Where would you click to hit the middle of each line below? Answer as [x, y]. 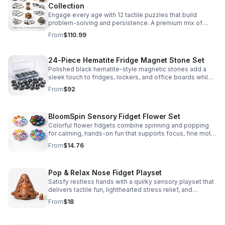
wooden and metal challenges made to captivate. [121, 31]
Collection [67, 6]
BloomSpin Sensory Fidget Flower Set [115, 116]
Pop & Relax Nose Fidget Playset [105, 173]
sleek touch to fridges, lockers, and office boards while [130, 77]
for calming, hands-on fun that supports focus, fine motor [133, 133]
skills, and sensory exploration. [94, 141]
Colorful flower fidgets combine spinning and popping [129, 125]
